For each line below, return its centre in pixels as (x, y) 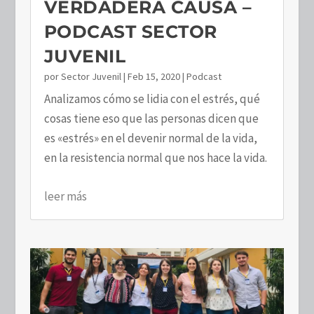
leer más (65, 196)
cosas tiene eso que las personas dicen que (151, 118)
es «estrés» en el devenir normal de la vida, (150, 138)
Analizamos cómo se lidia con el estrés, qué (152, 98)
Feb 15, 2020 (153, 76)
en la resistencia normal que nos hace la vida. (155, 157)
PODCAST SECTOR (130, 31)
